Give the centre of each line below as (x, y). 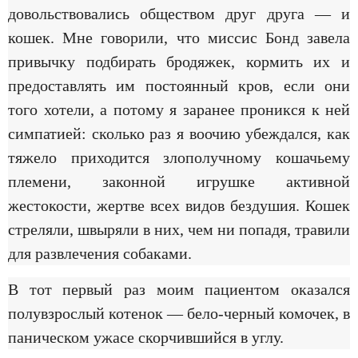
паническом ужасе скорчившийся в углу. (146, 337)
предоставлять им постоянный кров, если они (179, 86)
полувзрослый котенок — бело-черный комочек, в (179, 313)
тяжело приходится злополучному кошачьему (179, 158)
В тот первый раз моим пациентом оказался (179, 289)
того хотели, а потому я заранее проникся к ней (179, 110)
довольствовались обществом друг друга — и (179, 14)
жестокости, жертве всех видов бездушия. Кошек (179, 206)
